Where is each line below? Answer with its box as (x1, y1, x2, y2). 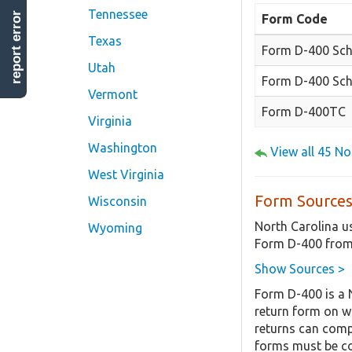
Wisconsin (88, 194, 147, 208)
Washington (88, 141, 157, 155)
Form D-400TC (262, 104, 346, 119)
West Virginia (88, 167, 164, 181)
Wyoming (88, 221, 142, 235)
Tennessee (88, 7, 148, 21)
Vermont (88, 87, 137, 101)
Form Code (262, 11, 328, 26)
